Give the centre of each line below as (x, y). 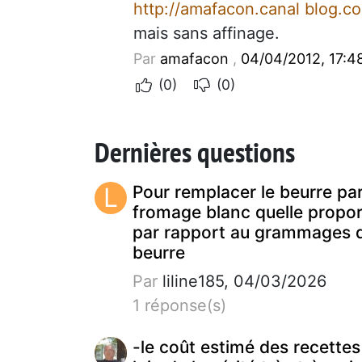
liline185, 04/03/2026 (242, 281)
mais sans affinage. (206, 33)
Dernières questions (195, 152)
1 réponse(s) (179, 305)
